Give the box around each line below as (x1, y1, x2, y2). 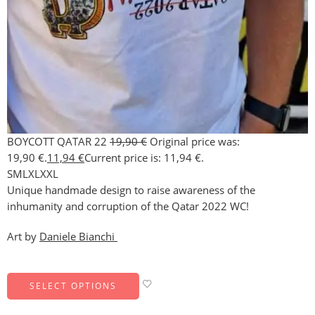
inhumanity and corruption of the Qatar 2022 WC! (7, 200, 249, 213)
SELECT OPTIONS (30, 279, 117, 292)
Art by (7, 229, 39, 243)
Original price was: (150, 135, 240, 148)
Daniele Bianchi (39, 229, 117, 243)
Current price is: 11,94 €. (84, 151, 204, 165)
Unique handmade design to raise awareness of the (7, 184, 255, 197)
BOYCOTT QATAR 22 (7, 135, 110, 148)
